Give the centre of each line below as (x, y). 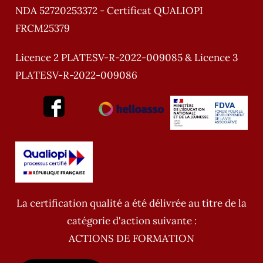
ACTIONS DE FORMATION (131, 239)
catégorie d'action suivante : (131, 221)
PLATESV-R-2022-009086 (77, 75)
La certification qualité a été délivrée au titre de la (131, 203)
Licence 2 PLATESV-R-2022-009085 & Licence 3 (127, 57)
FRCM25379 (43, 28)
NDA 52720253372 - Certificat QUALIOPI (109, 10)
